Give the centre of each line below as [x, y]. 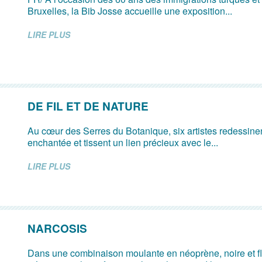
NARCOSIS [58, 229]
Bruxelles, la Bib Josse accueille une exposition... [130, 11]
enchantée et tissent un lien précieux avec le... [123, 143]
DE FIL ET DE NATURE [88, 106]
